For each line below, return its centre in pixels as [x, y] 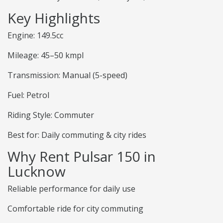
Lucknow [37, 171]
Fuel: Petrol [28, 95]
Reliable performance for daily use [71, 189]
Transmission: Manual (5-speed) [67, 75]
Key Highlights [54, 18]
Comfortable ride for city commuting [75, 209]
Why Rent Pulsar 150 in [82, 157]
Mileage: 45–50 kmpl [46, 56]
